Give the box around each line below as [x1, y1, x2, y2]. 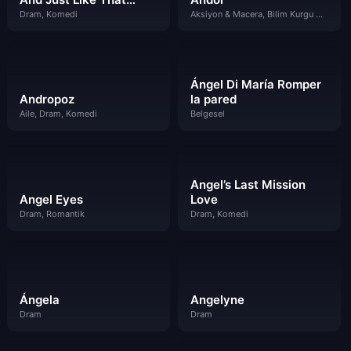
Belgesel [190, 108, 225, 120]
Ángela [20, 291, 60, 307]
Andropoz [20, 92, 74, 107]
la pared [190, 92, 237, 107]
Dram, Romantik [20, 208, 85, 219]
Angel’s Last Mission [190, 177, 306, 192]
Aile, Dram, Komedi [20, 108, 97, 120]
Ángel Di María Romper [190, 77, 321, 92]
